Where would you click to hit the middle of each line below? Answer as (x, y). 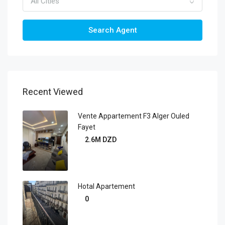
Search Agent (113, 30)
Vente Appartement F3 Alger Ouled (134, 116)
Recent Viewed (53, 92)
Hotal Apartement (106, 186)
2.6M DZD (101, 140)
